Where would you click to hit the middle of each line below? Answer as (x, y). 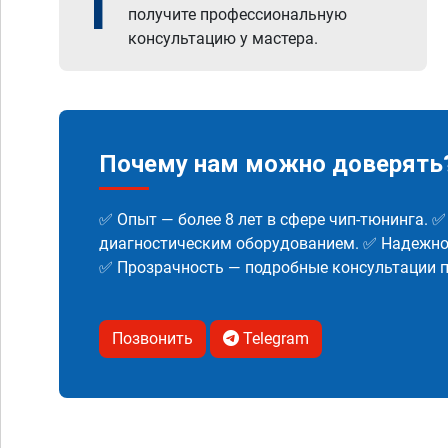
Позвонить (152, 338)
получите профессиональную (237, 14)
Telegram (274, 338)
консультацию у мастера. (223, 38)
